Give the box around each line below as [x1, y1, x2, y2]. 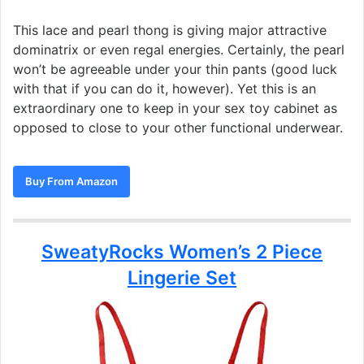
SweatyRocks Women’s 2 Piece [41, 240, 323, 264]
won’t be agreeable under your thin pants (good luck [13, 61, 337, 78]
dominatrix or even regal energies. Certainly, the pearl [13, 41, 344, 58]
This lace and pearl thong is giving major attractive [13, 22, 327, 39]
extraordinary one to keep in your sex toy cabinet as [13, 100, 337, 117]
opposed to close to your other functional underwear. [13, 119, 343, 136]
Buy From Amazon [25, 175, 118, 188]
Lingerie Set [128, 266, 236, 290]
